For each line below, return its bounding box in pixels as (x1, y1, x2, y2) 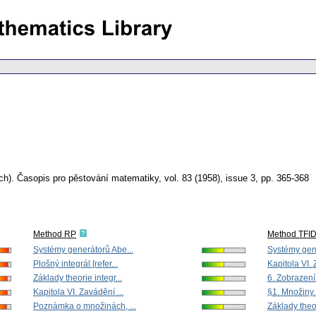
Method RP (33, 229, 76, 240)
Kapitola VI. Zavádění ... (33, 287, 123, 298)
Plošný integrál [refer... (33, 259, 118, 269)
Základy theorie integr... (33, 273, 122, 284)
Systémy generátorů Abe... (33, 245, 133, 255)
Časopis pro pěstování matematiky (17, 173, 159, 184)
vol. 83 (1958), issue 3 (164, 173, 255, 184)
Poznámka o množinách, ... (33, 301, 136, 312)
